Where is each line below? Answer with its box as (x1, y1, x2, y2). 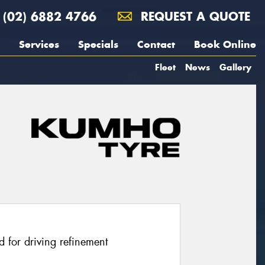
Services (19, 38, 59, 51)
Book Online (194, 38, 256, 51)
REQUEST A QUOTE (137, 9, 250, 24)
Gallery (219, 62, 251, 73)
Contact (137, 38, 175, 51)
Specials (78, 38, 118, 51)
